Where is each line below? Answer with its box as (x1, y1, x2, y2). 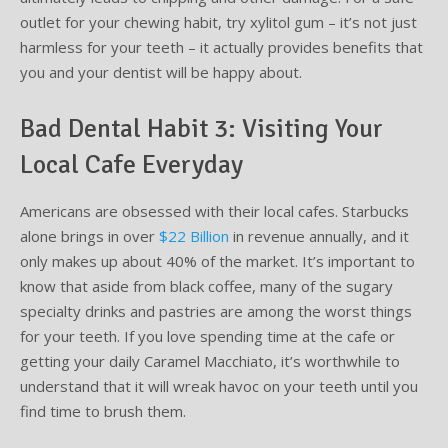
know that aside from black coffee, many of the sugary (20, 276, 393, 297)
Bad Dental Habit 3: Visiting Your (20, 113, 383, 146)
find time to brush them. (20, 401, 202, 422)
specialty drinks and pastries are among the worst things (20, 301, 412, 322)
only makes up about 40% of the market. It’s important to (20, 251, 415, 272)
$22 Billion (159, 226, 229, 247)
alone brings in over (20, 226, 159, 247)
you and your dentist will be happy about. (20, 62, 302, 83)
